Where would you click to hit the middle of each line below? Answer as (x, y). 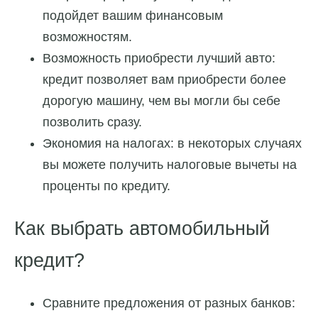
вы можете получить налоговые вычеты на (170, 165)
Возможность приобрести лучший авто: (159, 59)
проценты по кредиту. (106, 186)
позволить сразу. (92, 122)
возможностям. (87, 37)
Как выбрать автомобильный (142, 228)
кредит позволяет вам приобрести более (164, 80)
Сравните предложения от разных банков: (169, 303)
